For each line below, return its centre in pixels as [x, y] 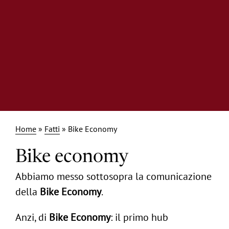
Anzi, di [32, 217]
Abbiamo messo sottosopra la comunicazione [113, 176]
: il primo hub [139, 217]
